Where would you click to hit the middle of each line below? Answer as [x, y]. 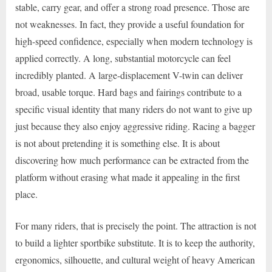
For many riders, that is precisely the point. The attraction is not [136, 225]
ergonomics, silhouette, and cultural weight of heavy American [135, 259]
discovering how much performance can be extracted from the [132, 160]
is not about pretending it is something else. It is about [117, 143]
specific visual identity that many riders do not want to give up [134, 109]
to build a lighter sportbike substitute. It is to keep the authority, [135, 242]
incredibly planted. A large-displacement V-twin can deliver [129, 75]
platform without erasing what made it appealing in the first [127, 177]
